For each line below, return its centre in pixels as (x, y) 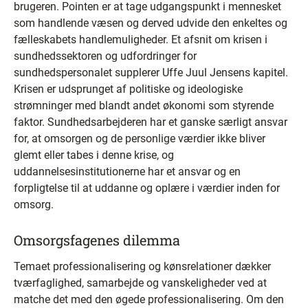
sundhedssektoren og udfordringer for (105, 56)
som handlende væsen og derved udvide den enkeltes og (151, 23)
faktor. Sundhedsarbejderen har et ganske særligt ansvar (151, 122)
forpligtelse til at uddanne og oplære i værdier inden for (147, 188)
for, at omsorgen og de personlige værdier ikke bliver (140, 139)
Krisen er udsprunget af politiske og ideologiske (128, 89)
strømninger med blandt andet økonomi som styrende (144, 106)
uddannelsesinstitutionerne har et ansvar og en (127, 172)
